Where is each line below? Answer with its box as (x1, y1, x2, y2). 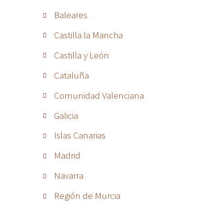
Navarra (54, 169, 83, 182)
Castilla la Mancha (54, 28, 123, 41)
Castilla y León (54, 49, 109, 61)
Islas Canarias (54, 129, 106, 141)
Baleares (54, 8, 87, 21)
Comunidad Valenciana (54, 89, 144, 101)
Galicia (54, 109, 78, 121)
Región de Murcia (54, 190, 120, 202)
